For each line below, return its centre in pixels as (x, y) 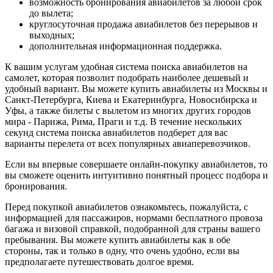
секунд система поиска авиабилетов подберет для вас (116, 132)
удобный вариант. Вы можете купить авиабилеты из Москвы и (136, 88)
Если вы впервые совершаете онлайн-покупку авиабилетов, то (136, 164)
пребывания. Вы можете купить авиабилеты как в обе (118, 239)
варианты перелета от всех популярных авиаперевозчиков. (128, 143)
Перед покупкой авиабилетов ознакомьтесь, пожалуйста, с (126, 207)
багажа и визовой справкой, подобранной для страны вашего (133, 229)
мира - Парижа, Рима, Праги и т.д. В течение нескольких (123, 121)
